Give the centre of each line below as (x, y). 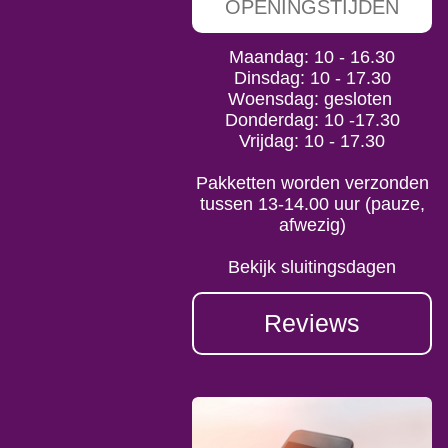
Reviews (312, 323)
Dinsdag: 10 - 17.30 (312, 78)
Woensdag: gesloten (312, 99)
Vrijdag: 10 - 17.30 (312, 141)
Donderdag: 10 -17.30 (312, 120)
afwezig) (312, 225)
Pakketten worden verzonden (312, 183)
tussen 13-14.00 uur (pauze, (312, 204)
